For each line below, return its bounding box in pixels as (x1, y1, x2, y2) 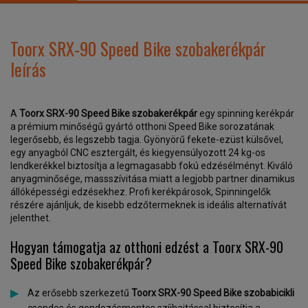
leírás (10, 56, 46, 82)
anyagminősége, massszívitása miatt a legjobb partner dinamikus (10, 173, 295, 184)
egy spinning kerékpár (197, 108, 294, 119)
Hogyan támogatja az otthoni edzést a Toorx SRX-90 (10, 236, 283, 257)
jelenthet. (10, 212, 51, 223)
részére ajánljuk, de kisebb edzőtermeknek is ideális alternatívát (10, 199, 287, 210)
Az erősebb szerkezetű (27, 287, 131, 298)
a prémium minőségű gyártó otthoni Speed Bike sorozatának (10, 121, 274, 132)
